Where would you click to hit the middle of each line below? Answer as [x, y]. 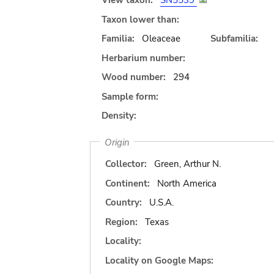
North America [187, 183]
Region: [121, 222]
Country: [124, 202]
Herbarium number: [143, 58]
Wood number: [134, 77]
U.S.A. [161, 202]
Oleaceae [161, 39]
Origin [117, 142]
